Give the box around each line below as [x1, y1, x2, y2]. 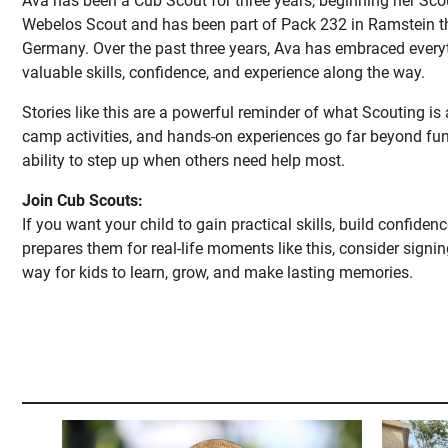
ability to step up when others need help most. [22, 151, 345, 170]
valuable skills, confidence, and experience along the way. [22, 63, 425, 82]
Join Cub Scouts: [22, 191, 143, 210]
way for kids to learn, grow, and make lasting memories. [22, 263, 413, 282]
